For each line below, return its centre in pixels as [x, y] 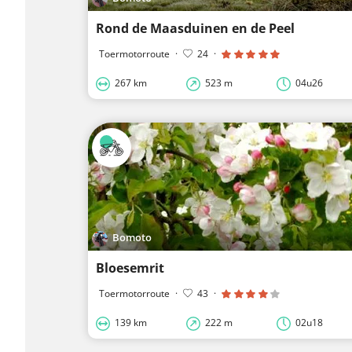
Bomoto [132, 238]
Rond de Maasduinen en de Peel [195, 28]
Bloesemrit [130, 268]
